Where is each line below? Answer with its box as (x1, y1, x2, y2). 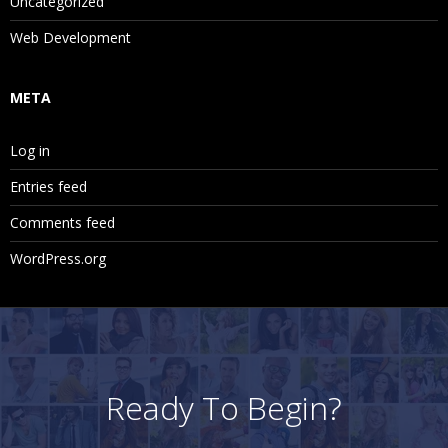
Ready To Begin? (106, 386, 342, 429)
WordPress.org (10, 249, 106, 268)
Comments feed (10, 213, 115, 232)
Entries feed (10, 177, 87, 196)
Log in (10, 141, 50, 160)
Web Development (10, 28, 131, 47)
